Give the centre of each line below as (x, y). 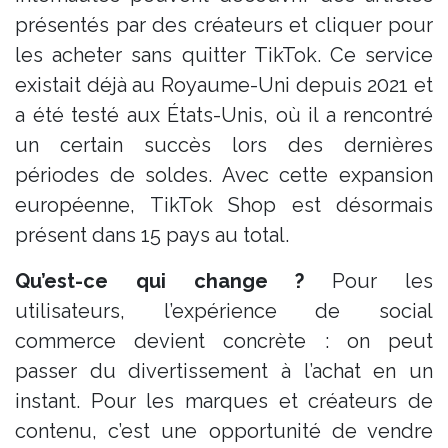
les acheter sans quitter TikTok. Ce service (224, 54)
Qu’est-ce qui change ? (160, 280)
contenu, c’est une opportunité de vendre (224, 430)
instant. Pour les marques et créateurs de (224, 400)
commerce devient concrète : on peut (224, 340)
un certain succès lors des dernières (224, 144)
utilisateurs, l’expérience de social (224, 310)
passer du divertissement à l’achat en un (224, 370)
